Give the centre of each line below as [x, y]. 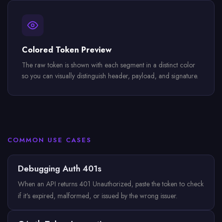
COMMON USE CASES [50, 140]
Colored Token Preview [67, 50]
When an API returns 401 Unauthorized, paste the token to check [111, 184]
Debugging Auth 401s [60, 168]
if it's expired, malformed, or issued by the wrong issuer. [98, 196]
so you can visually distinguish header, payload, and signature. [110, 76]
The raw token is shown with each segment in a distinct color [109, 65]
